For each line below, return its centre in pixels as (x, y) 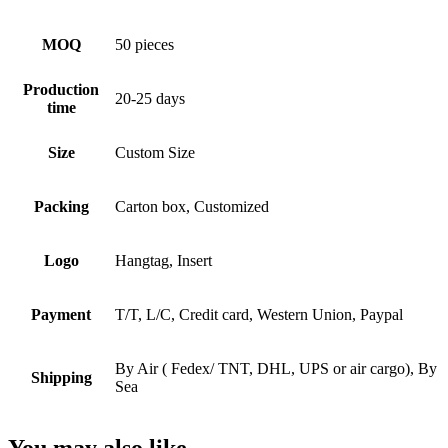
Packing (61, 207)
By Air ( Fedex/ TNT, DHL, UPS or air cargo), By (276, 369)
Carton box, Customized (192, 207)
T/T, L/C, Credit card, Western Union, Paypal (259, 315)
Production (61, 90)
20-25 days (150, 99)
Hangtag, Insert (163, 261)
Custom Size (155, 153)
